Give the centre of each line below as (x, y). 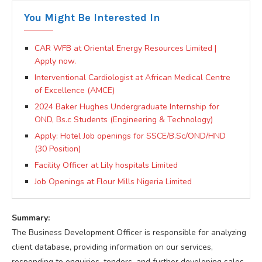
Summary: (31, 218)
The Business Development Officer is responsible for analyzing (129, 232)
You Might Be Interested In (92, 17)
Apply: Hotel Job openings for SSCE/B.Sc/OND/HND (130, 136)
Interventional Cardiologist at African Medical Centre (132, 77)
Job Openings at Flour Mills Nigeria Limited (113, 181)
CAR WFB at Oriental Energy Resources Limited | (125, 48)
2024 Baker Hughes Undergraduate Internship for (127, 106)
